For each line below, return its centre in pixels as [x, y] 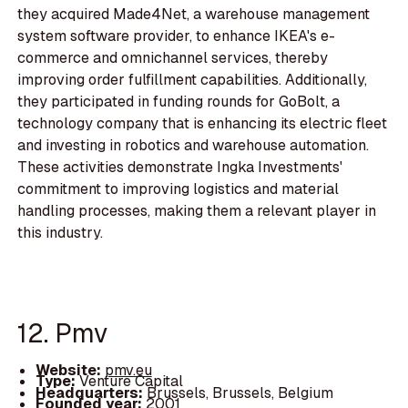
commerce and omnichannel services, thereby [173, 58]
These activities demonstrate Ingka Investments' [180, 168]
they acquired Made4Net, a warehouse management [194, 15]
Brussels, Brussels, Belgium [240, 393]
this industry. [61, 233]
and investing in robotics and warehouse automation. [194, 146]
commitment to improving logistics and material [178, 189]
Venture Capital [131, 382]
